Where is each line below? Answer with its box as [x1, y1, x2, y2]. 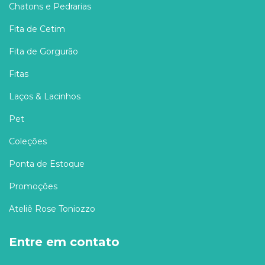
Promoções [9, 180, 57, 192]
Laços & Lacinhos [9, 91, 80, 102]
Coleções [9, 135, 47, 147]
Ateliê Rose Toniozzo [9, 203, 95, 214]
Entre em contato [9, 234, 119, 249]
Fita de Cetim [9, 23, 65, 34]
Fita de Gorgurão [9, 46, 78, 57]
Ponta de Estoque [9, 158, 85, 169]
